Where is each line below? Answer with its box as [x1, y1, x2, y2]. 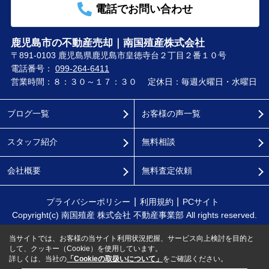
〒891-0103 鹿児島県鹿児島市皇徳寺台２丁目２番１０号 [10, 50, 229, 61]
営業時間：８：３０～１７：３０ [10, 77, 137, 87]
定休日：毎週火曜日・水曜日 [148, 77, 258, 87]
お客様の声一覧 [141, 108, 201, 118]
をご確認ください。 [163, 255, 228, 263]
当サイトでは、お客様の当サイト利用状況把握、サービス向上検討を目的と [9, 234, 254, 243]
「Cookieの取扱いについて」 [67, 255, 163, 263]
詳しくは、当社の [9, 255, 67, 263]
